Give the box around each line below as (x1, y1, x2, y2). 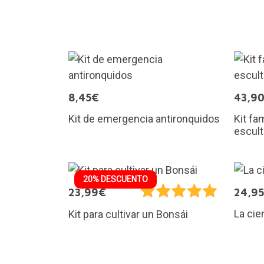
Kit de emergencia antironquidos (68, 112, 220, 125)
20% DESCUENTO (82, 174, 148, 184)
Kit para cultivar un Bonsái (68, 208, 188, 221)
